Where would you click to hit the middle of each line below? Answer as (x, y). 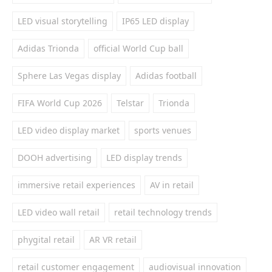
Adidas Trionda (48, 48)
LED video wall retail (59, 212)
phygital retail (46, 240)
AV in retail (172, 185)
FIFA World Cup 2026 (60, 103)
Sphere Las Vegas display (69, 76)
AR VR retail (113, 240)
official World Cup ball (138, 48)
